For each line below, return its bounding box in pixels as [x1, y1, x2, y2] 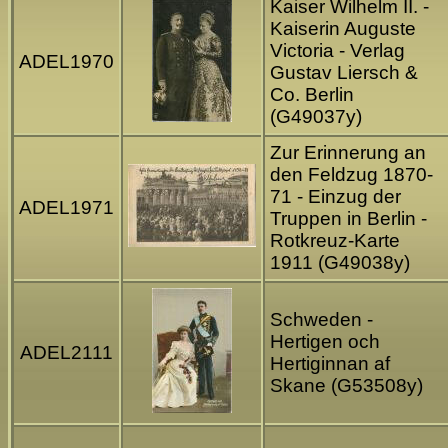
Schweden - [270, 309, 373, 331]
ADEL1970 [19, 51, 114, 73]
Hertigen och [270, 331, 380, 353]
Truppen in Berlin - [270, 208, 427, 230]
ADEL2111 [20, 342, 113, 364]
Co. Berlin [270, 84, 354, 106]
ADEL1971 [19, 197, 114, 219]
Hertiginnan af [270, 353, 390, 375]
